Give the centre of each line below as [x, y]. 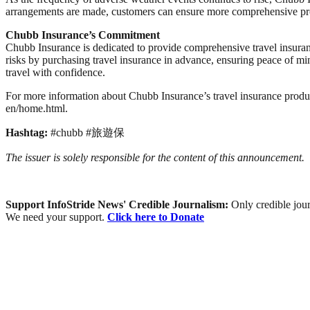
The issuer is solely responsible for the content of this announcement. [155, 157]
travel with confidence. [55, 72]
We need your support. [56, 217]
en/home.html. [37, 108]
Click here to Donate [156, 217]
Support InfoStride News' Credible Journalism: [118, 204]
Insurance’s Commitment [99, 35]
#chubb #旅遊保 [88, 132]
